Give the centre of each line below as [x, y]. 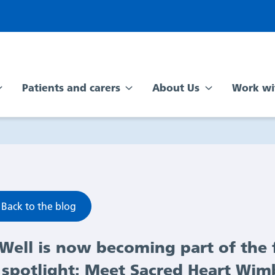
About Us [178, 87]
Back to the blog [39, 206]
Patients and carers [73, 87]
